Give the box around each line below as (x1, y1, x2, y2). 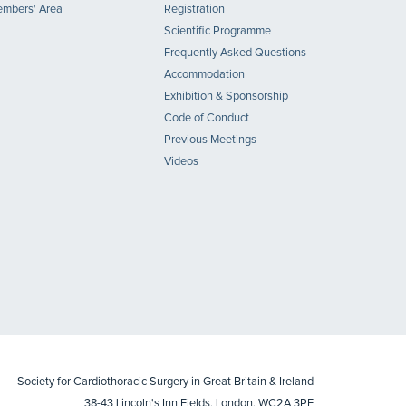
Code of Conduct (164, 112, 249, 124)
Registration (164, 4, 225, 15)
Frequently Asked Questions (164, 47, 306, 59)
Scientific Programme (164, 25, 271, 37)
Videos (164, 156, 198, 168)
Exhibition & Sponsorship (164, 91, 288, 102)
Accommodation (164, 69, 245, 81)
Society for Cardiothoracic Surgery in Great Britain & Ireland (17, 376, 314, 388)
